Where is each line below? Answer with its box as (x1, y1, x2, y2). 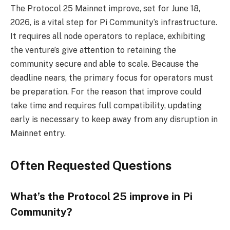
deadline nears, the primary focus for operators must (10, 72, 213, 83)
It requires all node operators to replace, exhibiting (10, 31, 205, 41)
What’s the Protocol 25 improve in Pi (10, 190, 193, 203)
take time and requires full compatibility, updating (10, 100, 202, 110)
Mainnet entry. (10, 128, 66, 138)
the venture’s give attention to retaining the (10, 45, 176, 55)
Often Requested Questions (10, 158, 171, 172)
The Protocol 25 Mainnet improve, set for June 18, (10, 3, 200, 13)
